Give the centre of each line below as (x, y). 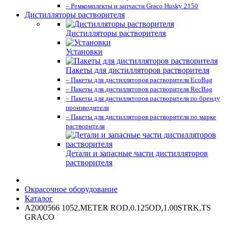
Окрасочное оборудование (71, 189)
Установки (84, 52)
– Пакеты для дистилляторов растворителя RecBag (139, 89)
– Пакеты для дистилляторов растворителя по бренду (143, 98)
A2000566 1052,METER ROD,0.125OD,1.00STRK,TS (118, 208)
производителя (87, 108)
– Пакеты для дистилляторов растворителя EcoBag (139, 80)
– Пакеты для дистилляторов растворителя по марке (141, 117)
